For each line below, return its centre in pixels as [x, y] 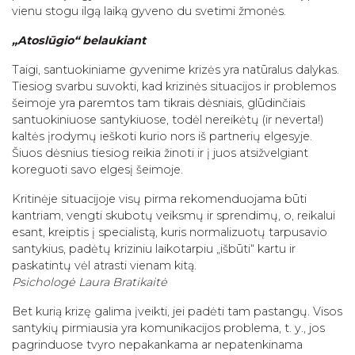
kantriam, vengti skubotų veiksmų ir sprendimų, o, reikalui [174, 215]
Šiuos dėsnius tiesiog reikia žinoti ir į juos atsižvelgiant [160, 153]
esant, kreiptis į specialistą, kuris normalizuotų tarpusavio [170, 232]
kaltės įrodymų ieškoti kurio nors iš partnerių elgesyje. [162, 136]
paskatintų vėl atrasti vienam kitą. [104, 265]
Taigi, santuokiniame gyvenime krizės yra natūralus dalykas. [176, 69]
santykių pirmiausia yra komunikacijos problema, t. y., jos [168, 328]
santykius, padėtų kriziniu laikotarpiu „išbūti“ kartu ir [154, 248]
